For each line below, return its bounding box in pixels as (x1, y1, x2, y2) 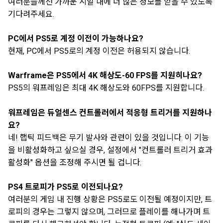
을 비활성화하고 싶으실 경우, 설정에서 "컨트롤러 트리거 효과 (8, 145, 213, 155)
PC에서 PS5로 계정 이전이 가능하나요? (8, 34, 143, 44)
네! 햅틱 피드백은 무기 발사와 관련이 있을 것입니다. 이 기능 (8, 132, 209, 142)
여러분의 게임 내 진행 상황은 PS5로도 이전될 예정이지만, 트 (8, 194, 212, 204)
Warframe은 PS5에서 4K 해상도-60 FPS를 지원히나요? (8, 71, 202, 81)
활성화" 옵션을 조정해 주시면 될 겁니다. (8, 157, 141, 167)
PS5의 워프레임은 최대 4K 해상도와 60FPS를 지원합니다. (8, 83, 204, 93)
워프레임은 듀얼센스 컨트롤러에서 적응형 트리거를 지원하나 (8, 108, 212, 117)
